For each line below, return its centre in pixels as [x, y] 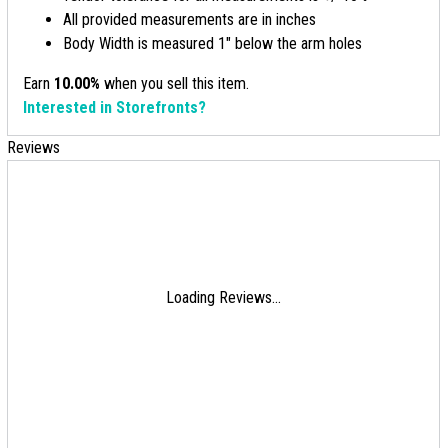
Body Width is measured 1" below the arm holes [212, 43]
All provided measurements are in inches [189, 19]
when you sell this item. [174, 83]
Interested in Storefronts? [114, 107]
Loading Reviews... [223, 297]
